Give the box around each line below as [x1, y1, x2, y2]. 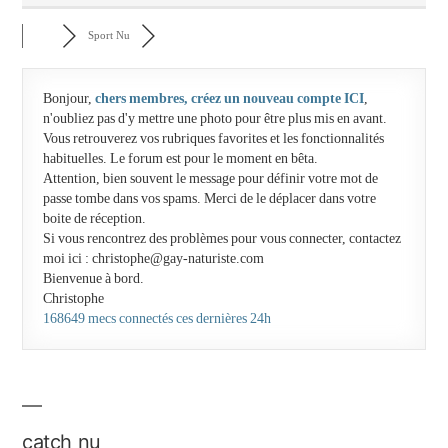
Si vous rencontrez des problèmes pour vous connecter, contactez [43, 230, 401, 247]
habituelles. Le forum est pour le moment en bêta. [43, 150, 318, 167]
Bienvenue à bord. [43, 270, 144, 287]
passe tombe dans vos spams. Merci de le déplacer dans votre [43, 190, 376, 207]
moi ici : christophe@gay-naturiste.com [43, 250, 264, 267]
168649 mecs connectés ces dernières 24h [43, 310, 271, 327]
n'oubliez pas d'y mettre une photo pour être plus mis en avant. [43, 110, 387, 127]
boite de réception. [43, 210, 146, 227]
